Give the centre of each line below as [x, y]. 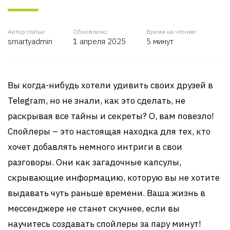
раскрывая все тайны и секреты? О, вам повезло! [111, 116]
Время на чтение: [172, 32]
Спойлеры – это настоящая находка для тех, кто [109, 131]
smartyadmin [30, 41]
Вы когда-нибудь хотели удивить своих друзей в [110, 85]
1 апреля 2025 [99, 41]
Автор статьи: [27, 32]
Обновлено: [91, 32]
